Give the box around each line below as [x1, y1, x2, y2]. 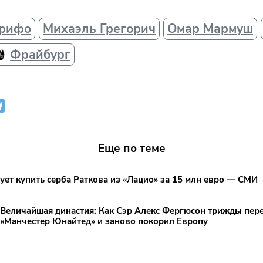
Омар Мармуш [167, 20, 253, 37]
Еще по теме [97, 140, 166, 156]
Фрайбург [10, 46, 70, 63]
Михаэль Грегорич [43, 20, 156, 37]
